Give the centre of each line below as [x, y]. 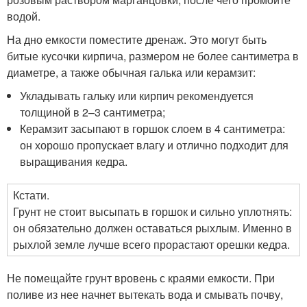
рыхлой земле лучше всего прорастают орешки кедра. [151, 244]
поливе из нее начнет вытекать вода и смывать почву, [145, 294]
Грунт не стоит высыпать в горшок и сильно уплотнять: [152, 211]
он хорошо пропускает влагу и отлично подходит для [155, 145]
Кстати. [31, 195]
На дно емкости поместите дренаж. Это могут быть [137, 39]
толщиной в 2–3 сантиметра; [93, 112]
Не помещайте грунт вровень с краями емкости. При [141, 278]
